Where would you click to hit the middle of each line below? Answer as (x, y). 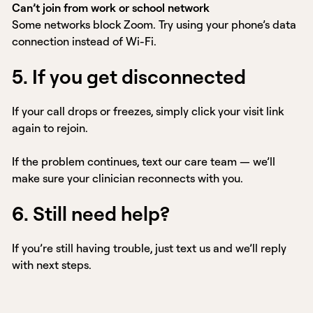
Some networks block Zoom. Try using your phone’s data (154, 25)
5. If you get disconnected (129, 77)
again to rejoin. (50, 128)
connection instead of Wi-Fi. (85, 42)
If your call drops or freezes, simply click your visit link (148, 111)
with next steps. (52, 265)
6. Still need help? (91, 213)
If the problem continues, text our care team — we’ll (144, 162)
